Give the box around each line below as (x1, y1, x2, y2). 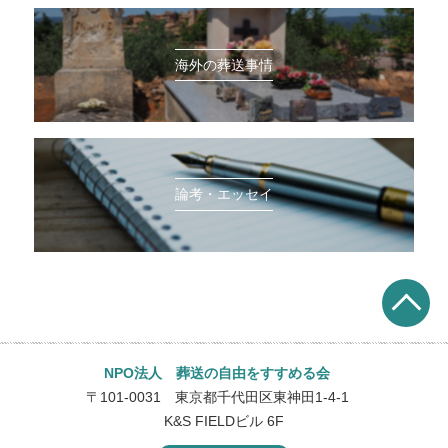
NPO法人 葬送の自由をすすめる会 (103, 365, 330, 382)
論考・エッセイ (174, 186, 273, 203)
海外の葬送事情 (174, 56, 273, 73)
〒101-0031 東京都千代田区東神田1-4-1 (85, 389, 363, 406)
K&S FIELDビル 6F (164, 413, 284, 430)
